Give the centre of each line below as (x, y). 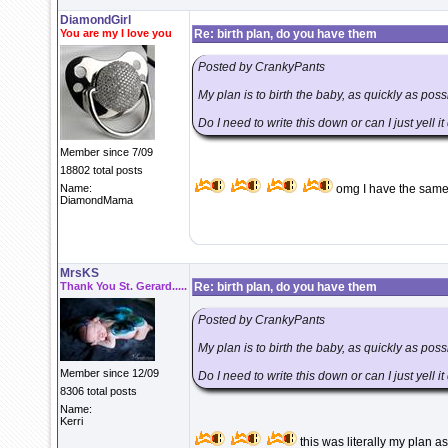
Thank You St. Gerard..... (123, 286)
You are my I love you (116, 33)
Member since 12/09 (109, 373)
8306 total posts (98, 391)
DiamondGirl (95, 20)
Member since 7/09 (106, 152)
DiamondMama (96, 200)
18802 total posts (101, 170)
